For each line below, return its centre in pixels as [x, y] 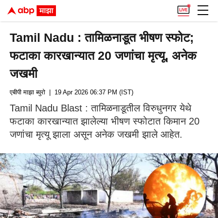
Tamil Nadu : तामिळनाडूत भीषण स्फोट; [102, 37]
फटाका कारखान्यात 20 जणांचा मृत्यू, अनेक [103, 55]
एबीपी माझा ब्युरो [27, 92]
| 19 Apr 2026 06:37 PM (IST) [89, 92]
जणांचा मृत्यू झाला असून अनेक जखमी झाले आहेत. [96, 134]
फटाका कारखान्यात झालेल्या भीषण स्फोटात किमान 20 [105, 121]
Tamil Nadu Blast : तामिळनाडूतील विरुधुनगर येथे [100, 108]
